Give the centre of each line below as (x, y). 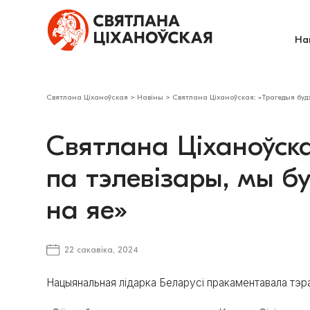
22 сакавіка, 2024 (101, 250)
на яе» (87, 209)
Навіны (151, 98)
